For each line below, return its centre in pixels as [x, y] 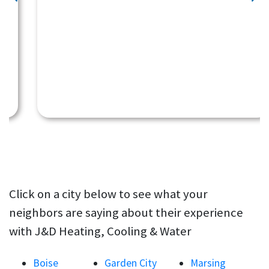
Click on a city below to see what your [108, 194]
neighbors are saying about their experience [126, 212]
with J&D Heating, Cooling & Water [100, 231]
